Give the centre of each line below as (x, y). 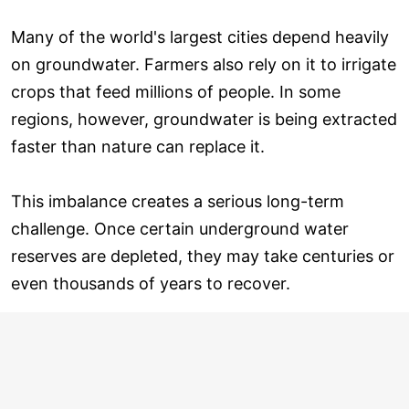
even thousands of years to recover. (151, 283)
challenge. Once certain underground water (180, 228)
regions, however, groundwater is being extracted (204, 119)
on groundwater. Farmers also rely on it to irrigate (204, 64)
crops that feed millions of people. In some (176, 91)
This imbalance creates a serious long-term (178, 201)
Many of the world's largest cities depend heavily (200, 37)
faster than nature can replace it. (138, 146)
